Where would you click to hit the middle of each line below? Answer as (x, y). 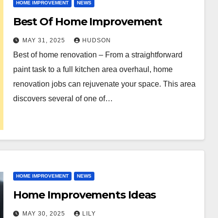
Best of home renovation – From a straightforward (98, 54)
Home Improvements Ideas (84, 195)
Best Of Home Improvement (88, 21)
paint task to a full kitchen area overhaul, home (93, 69)
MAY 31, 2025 (45, 40)
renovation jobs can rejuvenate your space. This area (104, 84)
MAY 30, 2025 (45, 213)
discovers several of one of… (63, 98)
